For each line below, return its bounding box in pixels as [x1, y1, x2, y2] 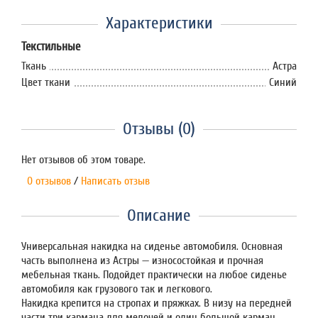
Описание [127, 205, 191, 225]
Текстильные [21, 40, 80, 53]
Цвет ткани [21, 75, 70, 89]
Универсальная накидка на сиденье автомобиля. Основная [21, 239, 283, 253]
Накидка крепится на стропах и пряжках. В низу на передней [21, 296, 292, 309]
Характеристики [105, 13, 213, 33]
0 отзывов [21, 174, 71, 187]
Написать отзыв [81, 174, 150, 187]
